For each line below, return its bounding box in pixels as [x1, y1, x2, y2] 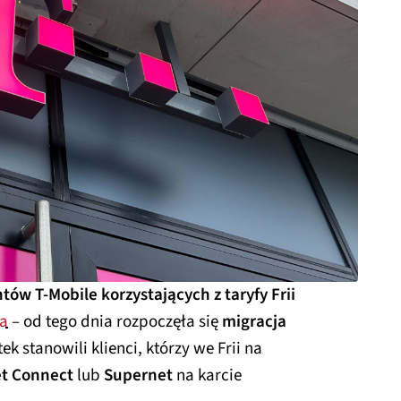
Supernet [104, 363, 173, 388]
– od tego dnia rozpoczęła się [8, 309, 218, 334]
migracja [218, 309, 286, 334]
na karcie [173, 363, 242, 388]
